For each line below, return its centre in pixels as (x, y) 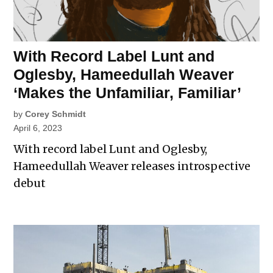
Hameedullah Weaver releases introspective (132, 166)
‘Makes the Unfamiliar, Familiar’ (128, 93)
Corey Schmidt (56, 114)
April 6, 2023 (38, 128)
